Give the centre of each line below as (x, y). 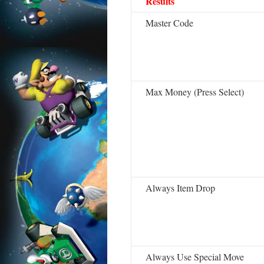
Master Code (169, 23)
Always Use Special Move (195, 257)
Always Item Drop (180, 188)
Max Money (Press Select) (195, 92)
